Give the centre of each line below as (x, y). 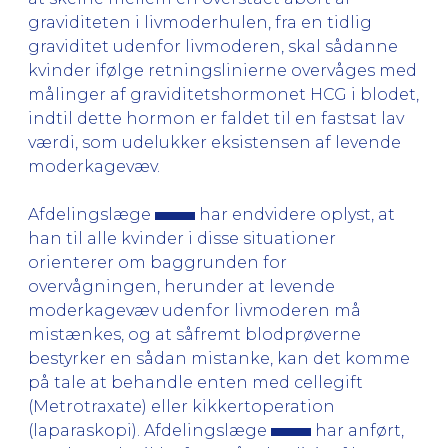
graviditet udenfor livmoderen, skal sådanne (213, 46)
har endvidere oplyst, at (295, 214)
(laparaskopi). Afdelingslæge (149, 430)
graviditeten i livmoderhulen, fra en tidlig (200, 22)
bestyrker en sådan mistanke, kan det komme (219, 358)
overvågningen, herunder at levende (181, 286)
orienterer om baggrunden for (157, 262)
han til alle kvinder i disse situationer (182, 238)
